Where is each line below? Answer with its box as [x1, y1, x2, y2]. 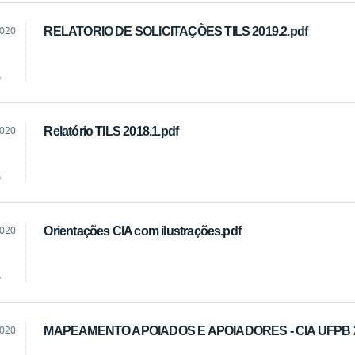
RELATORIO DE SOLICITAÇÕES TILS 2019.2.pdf [44, 24, 308, 39]
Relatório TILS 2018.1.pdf [44, 124, 179, 139]
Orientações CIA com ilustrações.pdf [44, 223, 242, 239]
